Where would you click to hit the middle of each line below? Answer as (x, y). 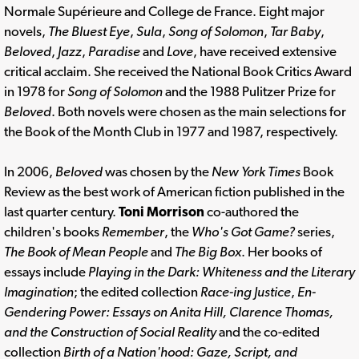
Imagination (39, 291)
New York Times (256, 171)
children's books (53, 231)
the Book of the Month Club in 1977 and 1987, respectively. (171, 131)
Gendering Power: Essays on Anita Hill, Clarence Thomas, (169, 311)
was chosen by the (157, 171)
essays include (46, 271)
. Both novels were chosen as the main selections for (199, 111)
